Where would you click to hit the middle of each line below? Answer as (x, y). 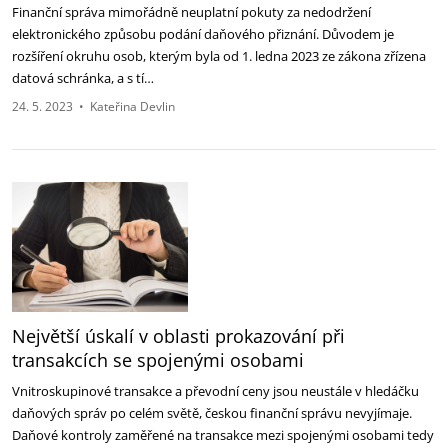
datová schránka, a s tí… (84, 78)
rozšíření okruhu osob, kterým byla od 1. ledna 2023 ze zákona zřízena (219, 56)
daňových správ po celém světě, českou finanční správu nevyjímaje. (212, 413)
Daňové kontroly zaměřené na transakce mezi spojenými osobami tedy (223, 435)
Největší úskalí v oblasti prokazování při (178, 336)
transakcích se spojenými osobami (158, 360)
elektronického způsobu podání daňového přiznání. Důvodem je (203, 34)
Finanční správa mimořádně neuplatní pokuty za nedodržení (191, 12)
